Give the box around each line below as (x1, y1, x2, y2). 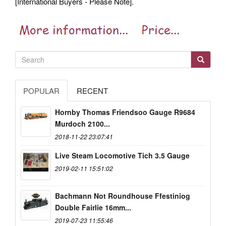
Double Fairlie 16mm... (55, 202, 131, 212)
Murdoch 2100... (55, 118, 110, 129)
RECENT (77, 85, 108, 96)
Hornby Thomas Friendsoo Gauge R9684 (55, 106, 195, 117)
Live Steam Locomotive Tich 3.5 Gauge (55, 150, 190, 160)
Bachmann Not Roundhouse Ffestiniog (55, 190, 190, 201)
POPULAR (23, 85, 60, 96)
